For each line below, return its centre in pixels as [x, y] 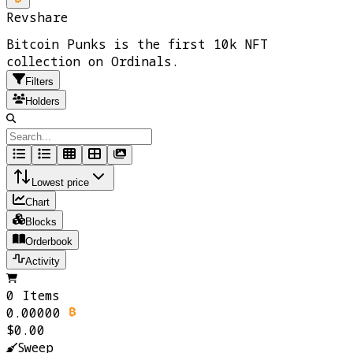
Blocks [41, 221]
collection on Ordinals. [93, 61]
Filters [39, 81]
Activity [43, 261]
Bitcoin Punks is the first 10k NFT [137, 44]
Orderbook [49, 241]
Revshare [37, 17]
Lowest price [60, 182]
